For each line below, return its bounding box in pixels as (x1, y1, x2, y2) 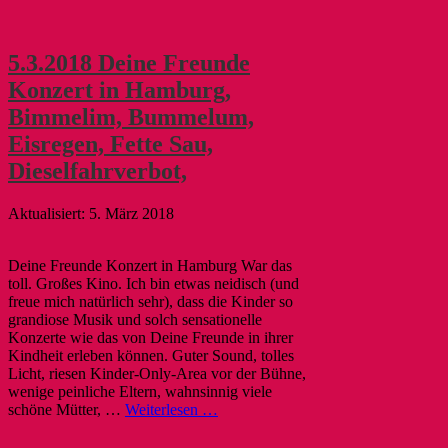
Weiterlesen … (125, 400, 218, 418)
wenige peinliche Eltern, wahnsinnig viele (8, 382, 272, 400)
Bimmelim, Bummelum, (8, 103, 254, 130)
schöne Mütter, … (8, 400, 125, 418)
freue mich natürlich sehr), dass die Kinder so (8, 292, 293, 310)
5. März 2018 (89, 204, 174, 222)
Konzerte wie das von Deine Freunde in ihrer (8, 328, 293, 346)
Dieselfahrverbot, (8, 157, 187, 184)
